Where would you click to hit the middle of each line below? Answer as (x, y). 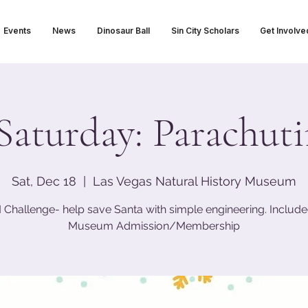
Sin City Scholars (205, 31)
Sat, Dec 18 (44, 181)
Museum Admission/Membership (154, 226)
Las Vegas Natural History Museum (195, 181)
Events (17, 31)
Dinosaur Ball (123, 31)
